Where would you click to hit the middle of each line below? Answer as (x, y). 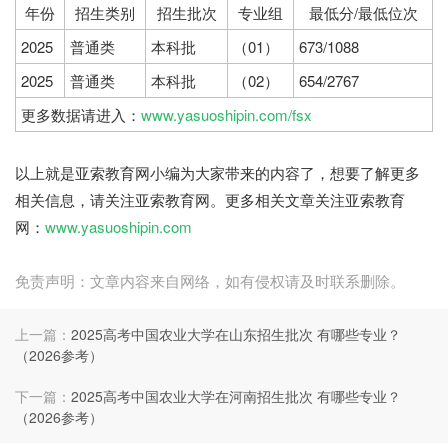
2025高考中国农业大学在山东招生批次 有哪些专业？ (236, 334)
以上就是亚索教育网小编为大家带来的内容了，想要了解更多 (217, 173)
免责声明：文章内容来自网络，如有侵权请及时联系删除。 (210, 281)
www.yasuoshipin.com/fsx (226, 115)
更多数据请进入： (81, 115)
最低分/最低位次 (363, 13)
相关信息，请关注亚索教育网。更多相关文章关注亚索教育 (210, 200)
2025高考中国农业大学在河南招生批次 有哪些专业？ (236, 396)
